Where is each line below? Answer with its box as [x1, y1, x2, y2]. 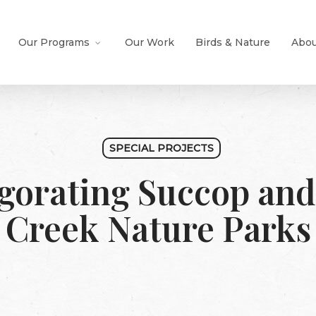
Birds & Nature [195, 36, 270, 49]
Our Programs [18, 36, 90, 49]
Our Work [125, 36, 174, 49]
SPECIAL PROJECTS [109, 142, 214, 154]
